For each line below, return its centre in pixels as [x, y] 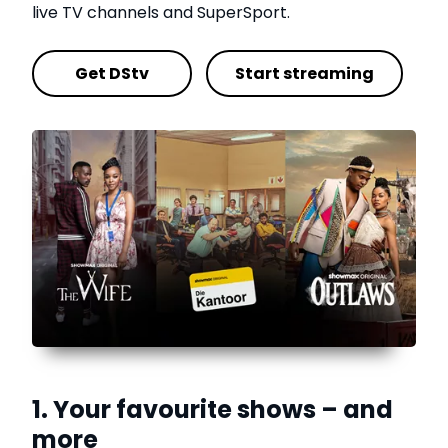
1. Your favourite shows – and [212, 409]
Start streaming [305, 73]
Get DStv [112, 73]
